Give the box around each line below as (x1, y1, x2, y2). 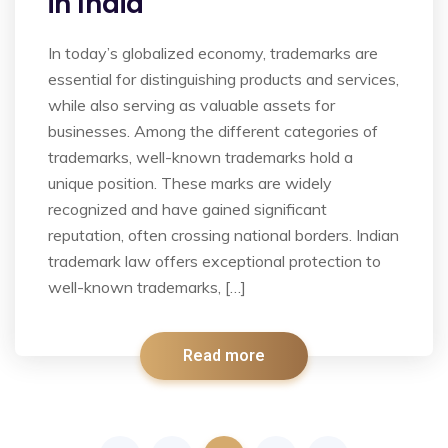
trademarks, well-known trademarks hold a (48, 146, 353, 167)
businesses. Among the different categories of (48, 120, 378, 141)
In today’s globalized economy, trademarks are (48, 42, 378, 63)
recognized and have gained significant (48, 198, 327, 219)
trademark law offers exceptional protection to (48, 250, 381, 271)
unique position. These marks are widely (48, 172, 332, 193)
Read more (183, 343, 265, 368)
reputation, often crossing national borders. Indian (48, 224, 399, 245)
